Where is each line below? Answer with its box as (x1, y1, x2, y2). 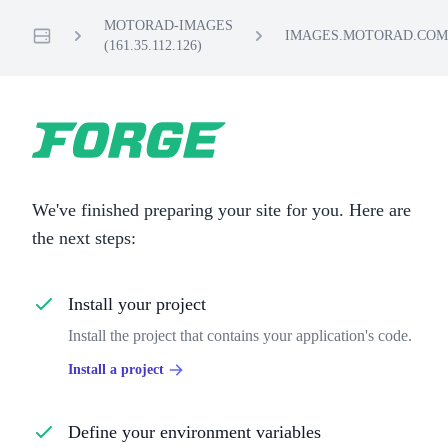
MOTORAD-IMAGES (104, 18, 233, 33)
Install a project (68, 362, 164, 377)
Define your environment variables (68, 422, 321, 442)
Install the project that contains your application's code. (68, 327, 412, 344)
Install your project (68, 294, 206, 314)
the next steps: (32, 228, 136, 248)
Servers (31, 48, 78, 65)
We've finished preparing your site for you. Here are (32, 200, 411, 220)
